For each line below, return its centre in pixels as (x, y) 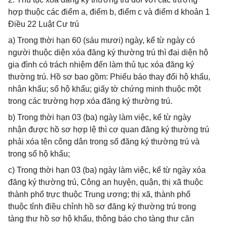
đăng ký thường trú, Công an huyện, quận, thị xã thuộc (106, 182)
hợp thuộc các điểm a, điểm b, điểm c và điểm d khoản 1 (109, 12)
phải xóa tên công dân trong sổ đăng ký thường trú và (104, 142)
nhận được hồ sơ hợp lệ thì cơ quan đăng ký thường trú (109, 129)
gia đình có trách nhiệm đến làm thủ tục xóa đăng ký (101, 65)
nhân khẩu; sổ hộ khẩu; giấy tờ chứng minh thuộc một (104, 89)
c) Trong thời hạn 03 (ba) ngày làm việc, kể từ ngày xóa (107, 170)
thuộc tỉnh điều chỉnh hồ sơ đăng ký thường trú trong (102, 206)
